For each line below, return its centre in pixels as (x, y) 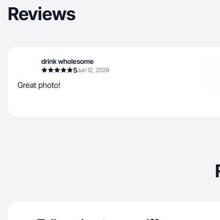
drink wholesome (68, 61)
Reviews (42, 14)
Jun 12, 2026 (93, 70)
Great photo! (39, 85)
